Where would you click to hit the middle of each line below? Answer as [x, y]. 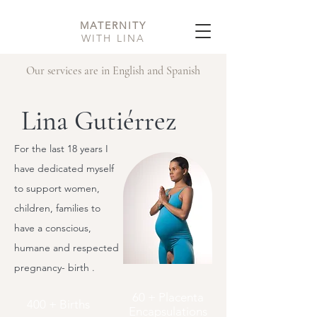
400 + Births [59, 304]
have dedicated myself [64, 168]
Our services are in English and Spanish [113, 71]
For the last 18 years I [61, 149]
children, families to [57, 208]
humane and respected [67, 248]
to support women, [57, 188]
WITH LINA [113, 38]
